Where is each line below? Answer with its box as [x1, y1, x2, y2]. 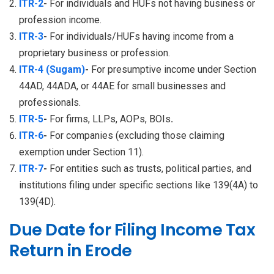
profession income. [19, 13, 102, 26]
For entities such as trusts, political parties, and [50, 162, 251, 174]
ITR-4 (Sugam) [19, 63, 85, 75]
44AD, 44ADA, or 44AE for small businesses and [19, 80, 226, 92]
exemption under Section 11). [19, 146, 144, 158]
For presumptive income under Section [91, 63, 256, 75]
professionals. [19, 96, 81, 108]
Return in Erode [9, 239, 132, 262]
